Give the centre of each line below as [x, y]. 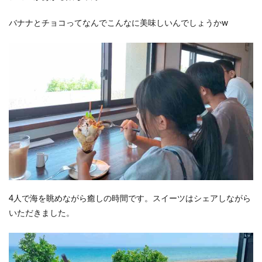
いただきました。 [42, 214]
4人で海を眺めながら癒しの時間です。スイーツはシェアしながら [130, 199]
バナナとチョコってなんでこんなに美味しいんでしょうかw [118, 23]
